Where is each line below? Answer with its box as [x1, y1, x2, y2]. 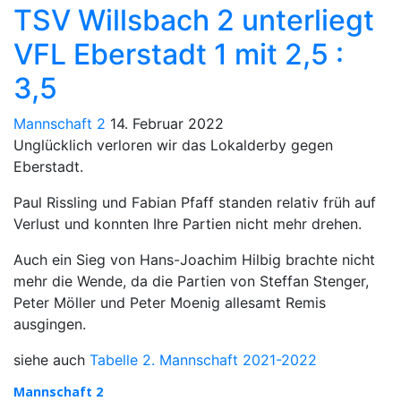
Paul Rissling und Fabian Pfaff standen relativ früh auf [13, 192, 376, 211]
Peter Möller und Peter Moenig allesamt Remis [13, 293, 326, 311]
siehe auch [13, 350, 90, 369]
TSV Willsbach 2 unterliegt [13, 2, 374, 38]
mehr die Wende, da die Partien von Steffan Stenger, [13, 271, 369, 290]
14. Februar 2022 [110, 114, 224, 132]
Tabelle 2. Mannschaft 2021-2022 [90, 350, 317, 369]
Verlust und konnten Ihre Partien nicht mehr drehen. [13, 214, 362, 233]
